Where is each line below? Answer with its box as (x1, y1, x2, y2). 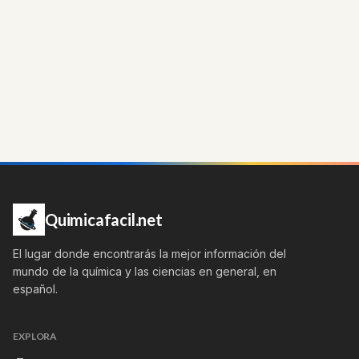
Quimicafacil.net (45, 209, 163, 229)
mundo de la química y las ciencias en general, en (13, 264, 276, 278)
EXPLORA (13, 329, 58, 342)
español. (13, 281, 58, 296)
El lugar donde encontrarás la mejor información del (13, 246, 286, 260)
